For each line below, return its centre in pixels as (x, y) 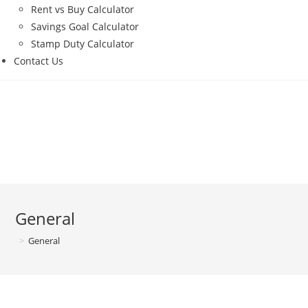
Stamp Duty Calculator (82, 44)
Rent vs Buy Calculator (82, 10)
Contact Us (38, 61)
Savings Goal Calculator (85, 27)
